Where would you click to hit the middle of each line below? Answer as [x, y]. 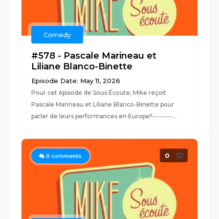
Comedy [57, 35]
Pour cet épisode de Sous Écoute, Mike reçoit [99, 93]
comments [66, 156]
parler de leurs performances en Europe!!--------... [104, 116]
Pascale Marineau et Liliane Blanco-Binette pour [103, 104]
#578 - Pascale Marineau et [94, 56]
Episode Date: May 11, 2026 [76, 81]
